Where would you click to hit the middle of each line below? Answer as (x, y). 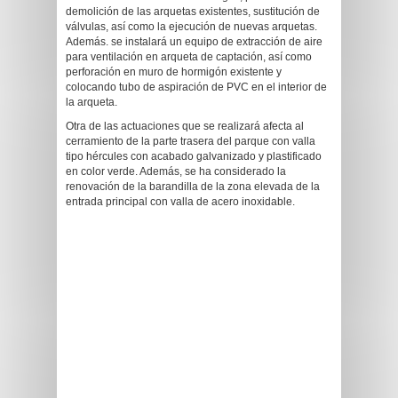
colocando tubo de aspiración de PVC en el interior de (196, 87)
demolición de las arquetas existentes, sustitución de (193, 12)
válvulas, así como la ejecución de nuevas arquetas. (191, 27)
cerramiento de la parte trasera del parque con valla (191, 141)
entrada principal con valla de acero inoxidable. (180, 202)
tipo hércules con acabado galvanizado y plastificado (194, 156)
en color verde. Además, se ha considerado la (176, 171)
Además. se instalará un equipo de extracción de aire (194, 42)
